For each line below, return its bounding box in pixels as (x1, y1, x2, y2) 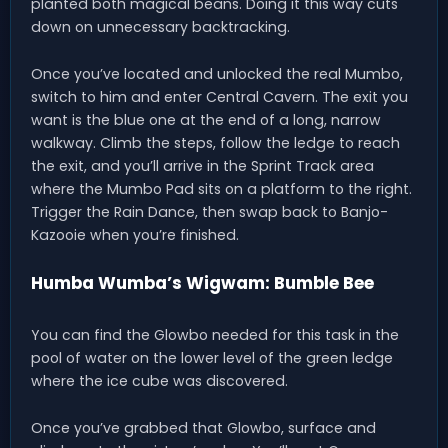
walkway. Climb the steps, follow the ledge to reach (31, 133, 400, 154)
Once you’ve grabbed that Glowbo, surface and (31, 418, 376, 439)
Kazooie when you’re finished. (31, 225, 239, 246)
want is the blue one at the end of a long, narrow (31, 110, 381, 131)
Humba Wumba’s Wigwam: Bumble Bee (31, 271, 374, 296)
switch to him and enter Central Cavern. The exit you (31, 87, 408, 108)
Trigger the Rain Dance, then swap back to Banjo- (31, 202, 388, 223)
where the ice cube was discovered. (31, 371, 288, 392)
